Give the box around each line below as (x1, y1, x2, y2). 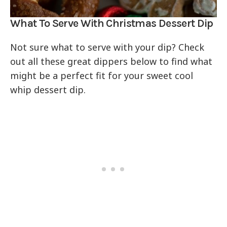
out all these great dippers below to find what (10, 55, 213, 67)
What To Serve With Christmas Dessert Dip (10, 16, 213, 30)
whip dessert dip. (10, 83, 89, 96)
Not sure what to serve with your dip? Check (10, 41, 205, 53)
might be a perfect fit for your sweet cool (10, 69, 194, 82)
